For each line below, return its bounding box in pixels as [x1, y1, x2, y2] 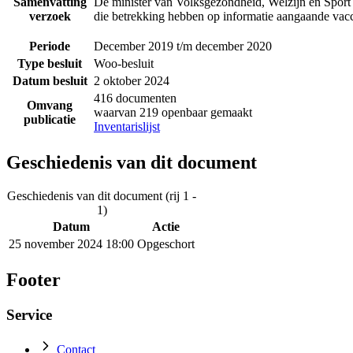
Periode [29, 39, 70, 54]
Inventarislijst [94, 120, 160, 134]
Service [6, 306, 52, 323]
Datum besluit [12, 74, 87, 88]
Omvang [27, 98, 72, 113]
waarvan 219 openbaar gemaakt [94, 106, 252, 120]
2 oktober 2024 [94, 74, 169, 88]
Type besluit [17, 57, 82, 71]
